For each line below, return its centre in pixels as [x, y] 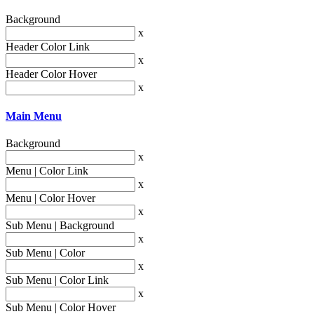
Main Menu [34, 116]
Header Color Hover [51, 74]
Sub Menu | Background [60, 226]
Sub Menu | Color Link [57, 280]
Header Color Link [48, 46]
